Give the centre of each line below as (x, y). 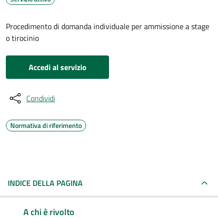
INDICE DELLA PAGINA (45, 183)
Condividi (41, 98)
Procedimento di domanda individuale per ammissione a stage (108, 26)
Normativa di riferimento (46, 125)
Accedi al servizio (57, 67)
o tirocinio (22, 38)
